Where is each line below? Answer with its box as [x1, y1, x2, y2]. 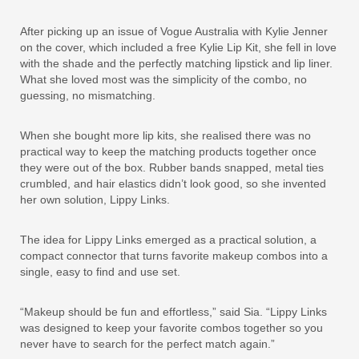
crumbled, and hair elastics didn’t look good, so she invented [20, 177, 326, 190]
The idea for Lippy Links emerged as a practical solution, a [20, 233, 317, 246]
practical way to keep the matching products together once [20, 145, 317, 158]
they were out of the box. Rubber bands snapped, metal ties [20, 161, 324, 174]
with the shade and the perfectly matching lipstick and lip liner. [20, 57, 333, 70]
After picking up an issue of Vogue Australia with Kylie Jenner [20, 25, 328, 38]
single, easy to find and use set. [20, 265, 180, 278]
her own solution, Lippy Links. [20, 193, 170, 206]
